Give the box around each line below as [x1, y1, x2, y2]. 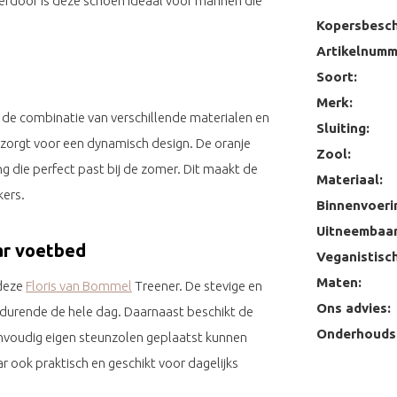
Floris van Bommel [26, 278, 132, 293]
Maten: [316, 274, 362, 290]
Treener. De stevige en [132, 278, 262, 293]
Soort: [316, 68, 357, 84]
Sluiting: [316, 120, 370, 136]
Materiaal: [316, 171, 383, 187]
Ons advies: [316, 300, 391, 315]
